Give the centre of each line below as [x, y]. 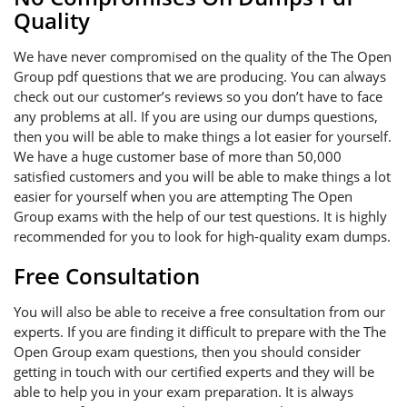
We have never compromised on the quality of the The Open [203, 56]
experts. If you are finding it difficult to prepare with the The [200, 332]
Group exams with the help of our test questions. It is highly [200, 216]
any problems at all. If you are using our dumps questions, [196, 116]
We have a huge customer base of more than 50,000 [178, 156]
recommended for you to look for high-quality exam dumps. [202, 236]
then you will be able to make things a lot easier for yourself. [203, 136]
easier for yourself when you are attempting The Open [183, 196]
